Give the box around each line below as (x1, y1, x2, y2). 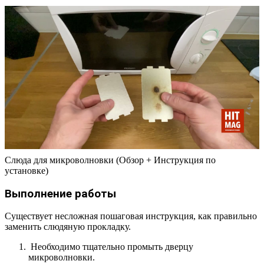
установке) (5, 165, 48, 176)
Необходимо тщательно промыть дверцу (28, 242, 193, 252)
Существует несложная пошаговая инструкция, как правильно (5, 211, 257, 222)
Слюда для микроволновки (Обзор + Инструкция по (5, 154, 216, 165)
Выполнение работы (5, 187, 116, 200)
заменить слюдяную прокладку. (5, 222, 131, 232)
